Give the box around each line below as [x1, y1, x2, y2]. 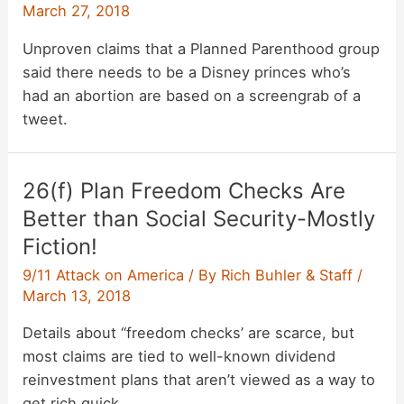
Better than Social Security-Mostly [23, 205, 376, 232]
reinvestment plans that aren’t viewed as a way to [23, 371, 376, 390]
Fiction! [23, 233, 98, 260]
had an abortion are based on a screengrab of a [23, 86, 362, 105]
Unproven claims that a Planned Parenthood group [23, 39, 381, 58]
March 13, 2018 [23, 286, 132, 305]
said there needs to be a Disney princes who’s [23, 62, 352, 81]
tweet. [23, 109, 69, 128]
